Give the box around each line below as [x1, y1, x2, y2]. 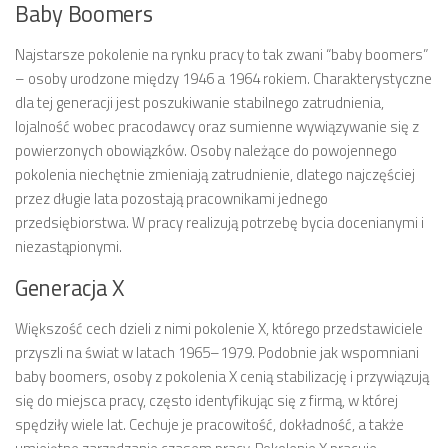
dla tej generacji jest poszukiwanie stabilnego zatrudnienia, [15, 90, 384, 114]
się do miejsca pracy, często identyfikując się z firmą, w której [15, 388, 398, 412]
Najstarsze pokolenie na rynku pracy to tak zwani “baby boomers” [15, 42, 428, 66]
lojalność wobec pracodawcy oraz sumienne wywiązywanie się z [15, 114, 419, 138]
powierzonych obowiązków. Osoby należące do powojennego [15, 138, 397, 162]
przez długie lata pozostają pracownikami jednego [15, 186, 328, 210]
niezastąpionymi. [15, 234, 122, 258]
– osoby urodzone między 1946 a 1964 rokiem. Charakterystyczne [15, 66, 432, 90]
